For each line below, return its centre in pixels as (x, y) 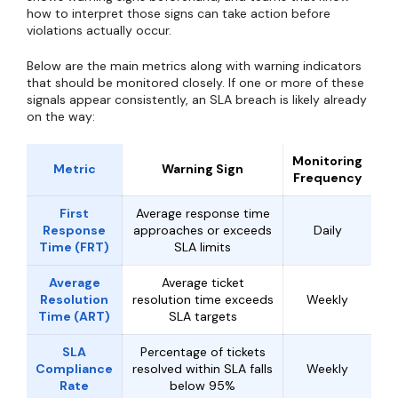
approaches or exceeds (203, 230)
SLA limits (203, 247)
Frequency (327, 178)
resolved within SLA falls (203, 369)
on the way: (61, 116)
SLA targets (203, 316)
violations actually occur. (99, 30)
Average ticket (203, 283)
